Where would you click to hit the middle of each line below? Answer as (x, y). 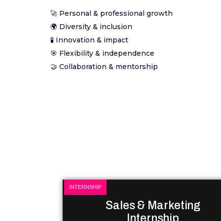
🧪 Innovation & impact (89, 40)
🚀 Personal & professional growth (111, 13)
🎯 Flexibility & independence (102, 53)
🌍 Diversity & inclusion (91, 27)
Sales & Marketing (153, 205)
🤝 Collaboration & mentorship (104, 67)
